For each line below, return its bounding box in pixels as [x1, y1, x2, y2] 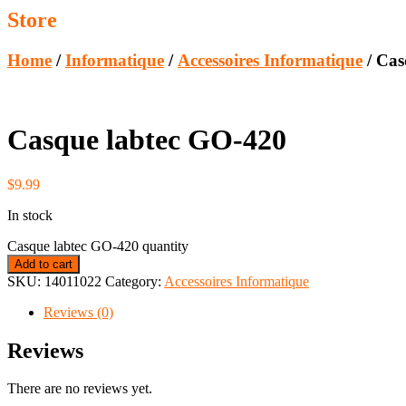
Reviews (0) [43, 304, 113, 320]
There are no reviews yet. [7, 381, 152, 397]
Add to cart [14, 256, 72, 271]
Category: [105, 273, 164, 289]
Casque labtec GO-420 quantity [7, 237, 188, 254]
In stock [7, 207, 53, 223]
